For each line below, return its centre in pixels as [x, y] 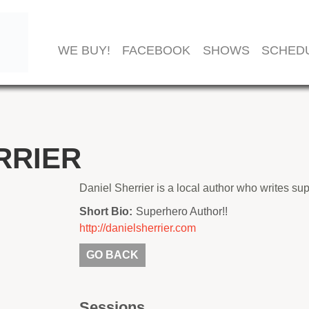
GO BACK [112, 255]
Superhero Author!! [182, 211]
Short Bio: [106, 211]
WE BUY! [84, 50]
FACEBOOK [157, 50]
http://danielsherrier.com [138, 228]
